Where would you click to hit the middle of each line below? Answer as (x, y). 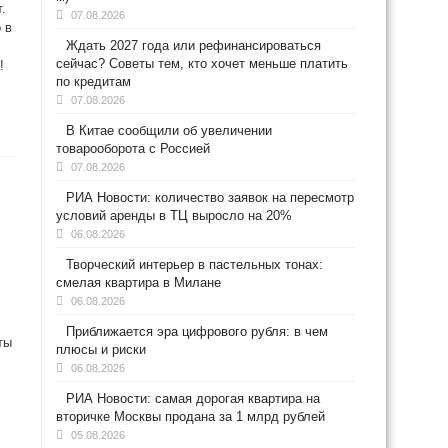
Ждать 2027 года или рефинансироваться (193, 45)
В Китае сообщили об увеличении (169, 130)
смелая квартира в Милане (138, 282)
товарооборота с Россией (133, 148)
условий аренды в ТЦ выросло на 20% (174, 215)
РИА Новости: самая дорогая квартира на (193, 398)
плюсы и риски (101, 349)
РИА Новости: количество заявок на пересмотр (210, 197)
